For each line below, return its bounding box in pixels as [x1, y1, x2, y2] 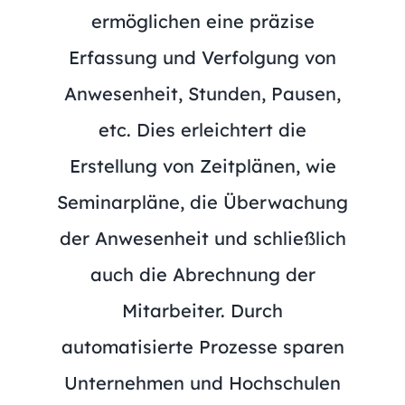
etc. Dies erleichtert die [99, 118, 306, 141]
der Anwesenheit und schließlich [59, 226, 346, 250]
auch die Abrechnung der [89, 262, 316, 286]
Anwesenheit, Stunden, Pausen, [64, 81, 341, 105]
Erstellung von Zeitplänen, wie [69, 154, 336, 177]
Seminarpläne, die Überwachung [57, 190, 348, 213]
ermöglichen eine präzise [90, 9, 315, 33]
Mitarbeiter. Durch [122, 298, 283, 322]
